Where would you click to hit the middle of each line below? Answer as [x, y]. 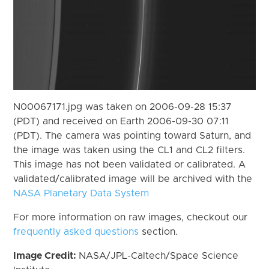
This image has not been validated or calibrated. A [130, 164]
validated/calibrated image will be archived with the [133, 179]
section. [159, 231]
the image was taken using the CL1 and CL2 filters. [129, 150]
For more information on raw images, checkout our [131, 217]
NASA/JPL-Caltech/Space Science [159, 255]
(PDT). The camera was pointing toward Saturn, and [132, 135]
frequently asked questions [76, 231]
